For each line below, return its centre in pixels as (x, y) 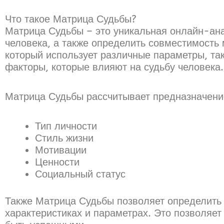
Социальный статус (80, 174)
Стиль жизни (64, 138)
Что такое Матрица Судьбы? (71, 19)
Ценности (57, 162)
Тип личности (66, 126)
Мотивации (61, 150)
